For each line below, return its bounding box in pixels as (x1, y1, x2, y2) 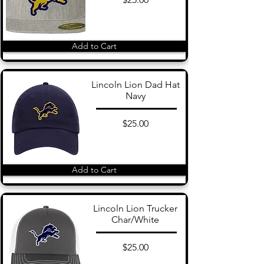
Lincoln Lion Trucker (93, 202, 177, 214)
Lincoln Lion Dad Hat (91, 78, 180, 90)
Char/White (111, 213, 159, 225)
